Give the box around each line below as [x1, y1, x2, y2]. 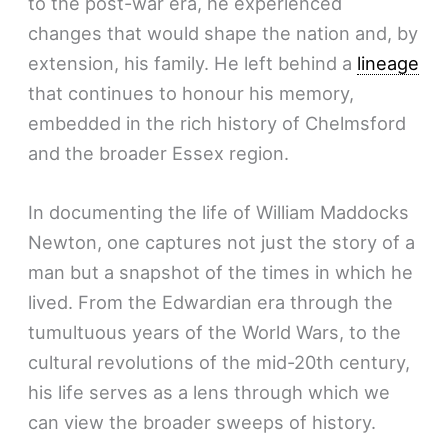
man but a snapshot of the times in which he [28, 261, 414, 284]
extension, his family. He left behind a [28, 51, 358, 74]
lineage [357, 51, 420, 74]
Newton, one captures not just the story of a [28, 231, 416, 254]
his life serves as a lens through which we [28, 381, 391, 404]
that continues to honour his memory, [28, 81, 355, 104]
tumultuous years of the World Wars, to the [28, 321, 402, 344]
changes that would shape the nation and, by [28, 21, 419, 44]
